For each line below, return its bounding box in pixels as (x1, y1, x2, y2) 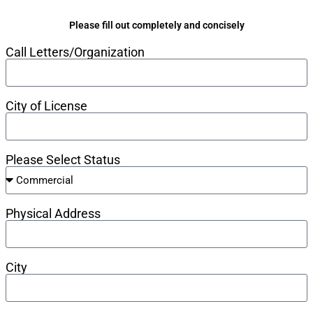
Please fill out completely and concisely (68, 19, 245, 31)
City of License (6, 98, 87, 113)
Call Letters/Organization (6, 44, 145, 59)
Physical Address (6, 205, 101, 221)
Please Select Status (6, 152, 120, 167)
